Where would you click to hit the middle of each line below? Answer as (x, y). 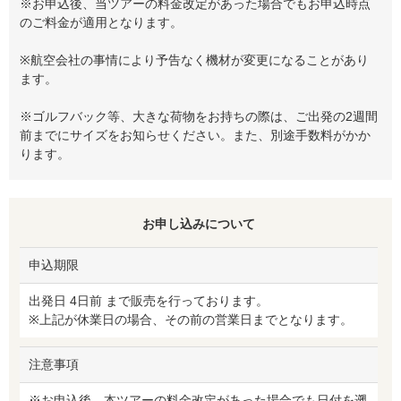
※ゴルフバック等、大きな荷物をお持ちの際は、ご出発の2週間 (199, 116)
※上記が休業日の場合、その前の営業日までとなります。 (191, 319)
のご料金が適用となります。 (101, 22)
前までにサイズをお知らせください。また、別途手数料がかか (195, 135)
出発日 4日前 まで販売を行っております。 (149, 300)
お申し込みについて (199, 223)
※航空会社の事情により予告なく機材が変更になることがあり (194, 60)
